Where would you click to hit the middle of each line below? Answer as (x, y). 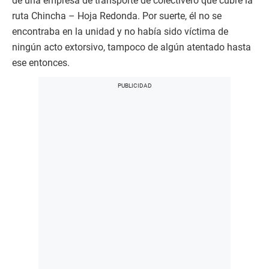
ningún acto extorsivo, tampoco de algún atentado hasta (131, 47)
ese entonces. (41, 63)
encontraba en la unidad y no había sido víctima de (120, 32)
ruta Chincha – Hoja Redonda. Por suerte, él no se (117, 16)
